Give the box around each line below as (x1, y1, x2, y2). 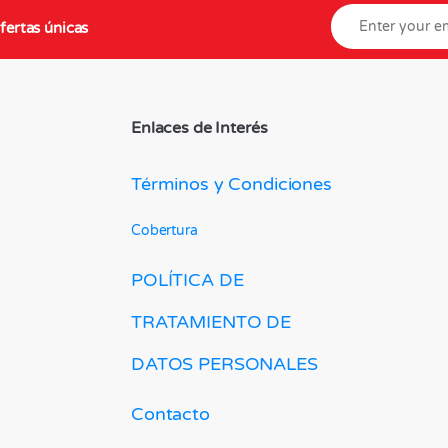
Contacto (131, 402, 210, 425)
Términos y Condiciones (131, 172, 332, 195)
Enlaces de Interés (131, 118, 268, 139)
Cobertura (131, 222, 198, 240)
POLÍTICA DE (131, 269, 244, 292)
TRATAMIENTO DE (131, 311, 292, 334)
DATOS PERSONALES (131, 353, 318, 376)
